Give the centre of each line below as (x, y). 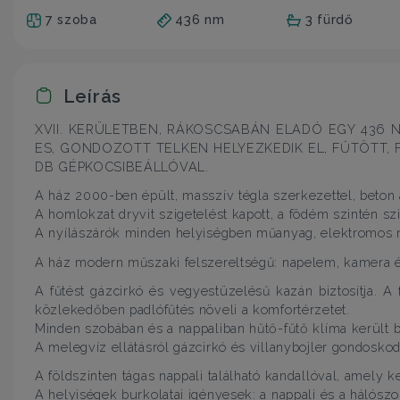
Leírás (90, 96)
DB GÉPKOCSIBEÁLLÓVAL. (122, 167)
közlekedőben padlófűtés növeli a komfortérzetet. (192, 309)
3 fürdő (329, 19)
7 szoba (71, 19)
